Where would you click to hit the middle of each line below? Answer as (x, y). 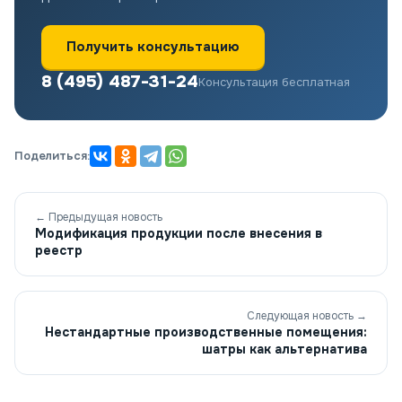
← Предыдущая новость (99, 218)
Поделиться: (52, 156)
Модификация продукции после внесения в (179, 234)
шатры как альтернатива (284, 350)
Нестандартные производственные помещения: (206, 332)
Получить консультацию (153, 47)
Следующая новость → (307, 316)
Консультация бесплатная (275, 82)
